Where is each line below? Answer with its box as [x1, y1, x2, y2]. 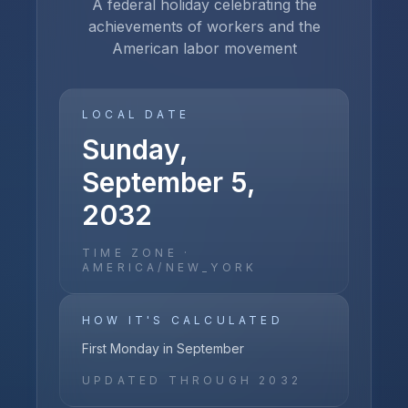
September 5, [82, 166, 255, 199]
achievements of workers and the [87, 17, 321, 36]
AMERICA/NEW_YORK [82, 260, 258, 274]
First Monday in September [82, 341, 244, 356]
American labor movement [111, 39, 297, 57]
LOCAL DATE [82, 107, 189, 121]
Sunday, [82, 133, 188, 166]
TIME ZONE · [82, 246, 191, 260]
